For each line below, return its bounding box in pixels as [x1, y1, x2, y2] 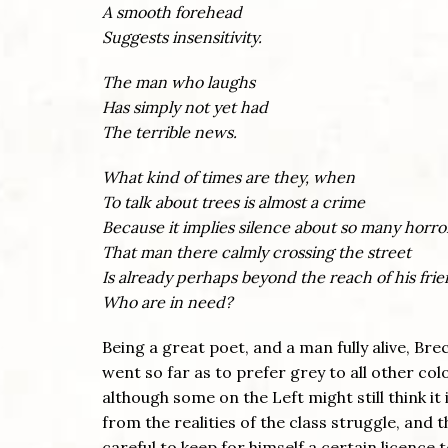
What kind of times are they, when [102, 166, 355, 187]
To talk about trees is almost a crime [102, 191, 365, 212]
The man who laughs [102, 71, 255, 92]
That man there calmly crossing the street [102, 241, 411, 262]
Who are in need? [102, 291, 233, 312]
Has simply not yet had [102, 96, 268, 117]
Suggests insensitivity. [102, 26, 262, 47]
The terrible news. [102, 121, 237, 142]
